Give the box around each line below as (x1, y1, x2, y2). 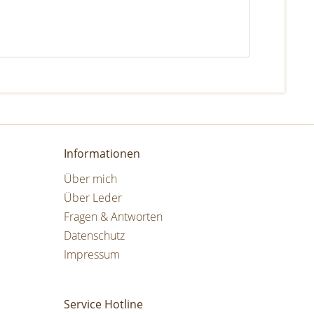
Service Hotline (64, 296, 143, 312)
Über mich (64, 170, 117, 186)
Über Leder (64, 189, 122, 205)
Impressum (64, 246, 120, 262)
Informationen (64, 145, 140, 161)
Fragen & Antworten (64, 208, 163, 224)
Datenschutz (64, 227, 125, 243)
